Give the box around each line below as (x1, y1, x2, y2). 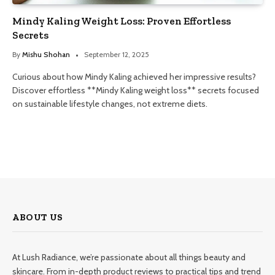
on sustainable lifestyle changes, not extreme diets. (12, 98, 207, 109)
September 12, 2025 (84, 49, 149, 59)
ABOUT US (12, 211, 63, 223)
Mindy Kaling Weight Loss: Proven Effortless (12, 14, 231, 27)
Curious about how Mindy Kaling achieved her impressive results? (12, 71, 256, 82)
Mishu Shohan (22, 49, 70, 59)
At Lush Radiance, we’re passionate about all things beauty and (12, 251, 246, 263)
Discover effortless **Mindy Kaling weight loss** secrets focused (12, 84, 259, 96)
